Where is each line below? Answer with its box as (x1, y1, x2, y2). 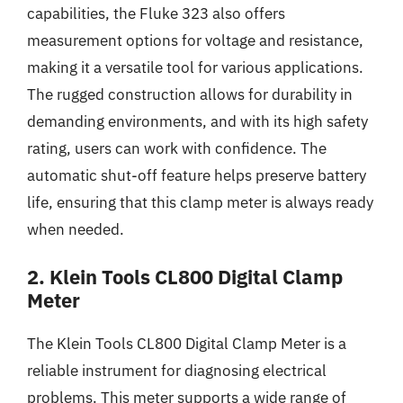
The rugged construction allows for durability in (27, 84, 353, 104)
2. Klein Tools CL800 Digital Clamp (27, 264, 343, 290)
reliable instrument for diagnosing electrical (27, 361, 327, 381)
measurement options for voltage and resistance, (27, 30, 363, 50)
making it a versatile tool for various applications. (27, 57, 363, 77)
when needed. (27, 219, 124, 239)
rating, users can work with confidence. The (27, 138, 327, 158)
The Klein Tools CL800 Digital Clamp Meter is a (27, 334, 346, 354)
